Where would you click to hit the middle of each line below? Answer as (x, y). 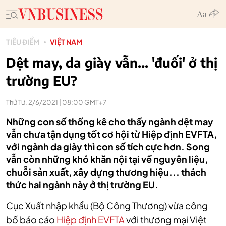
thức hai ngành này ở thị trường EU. (82, 184)
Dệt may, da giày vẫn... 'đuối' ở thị (112, 62)
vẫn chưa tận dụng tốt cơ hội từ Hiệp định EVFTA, (111, 134)
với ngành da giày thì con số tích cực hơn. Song (108, 147)
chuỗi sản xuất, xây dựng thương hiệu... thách (106, 172)
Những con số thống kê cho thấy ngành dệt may (110, 121)
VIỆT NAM (66, 42)
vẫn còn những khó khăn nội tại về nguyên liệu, (107, 159)
